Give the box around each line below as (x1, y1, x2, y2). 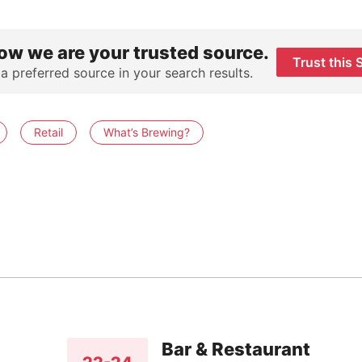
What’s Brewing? (103, 125, 190, 139)
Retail (33, 125, 63, 139)
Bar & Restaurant (161, 339, 310, 360)
